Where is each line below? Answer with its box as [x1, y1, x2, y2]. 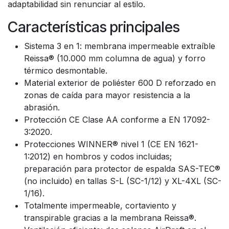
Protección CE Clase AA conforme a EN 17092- [24, 114, 210, 125]
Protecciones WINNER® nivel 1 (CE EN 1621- [24, 139, 198, 149]
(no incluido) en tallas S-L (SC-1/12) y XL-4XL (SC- [24, 176, 221, 186]
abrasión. [24, 102, 60, 112]
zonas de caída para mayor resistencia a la [24, 90, 190, 100]
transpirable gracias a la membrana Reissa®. [24, 213, 196, 223]
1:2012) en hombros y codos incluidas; [24, 151, 172, 162]
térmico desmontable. [24, 65, 107, 76]
